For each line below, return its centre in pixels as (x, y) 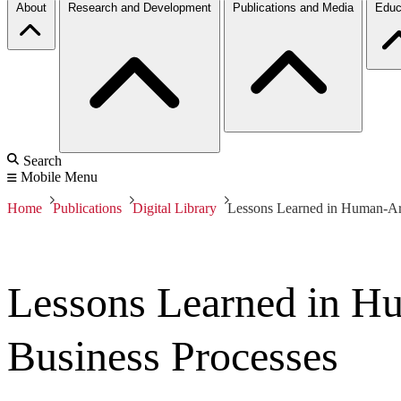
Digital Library (175, 208)
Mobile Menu (59, 176)
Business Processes (173, 355)
